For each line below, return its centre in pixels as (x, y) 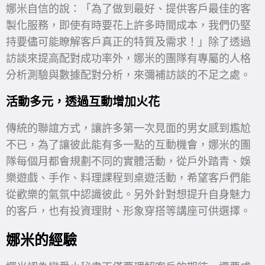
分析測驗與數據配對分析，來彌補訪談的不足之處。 (128, 75)
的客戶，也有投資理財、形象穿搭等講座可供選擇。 (128, 211)
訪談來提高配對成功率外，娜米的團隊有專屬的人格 (128, 59)
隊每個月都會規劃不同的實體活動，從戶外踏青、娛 (128, 161)
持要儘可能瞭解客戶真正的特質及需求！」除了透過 (128, 42)
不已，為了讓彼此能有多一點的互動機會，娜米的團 (128, 145)
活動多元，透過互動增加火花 (83, 102)
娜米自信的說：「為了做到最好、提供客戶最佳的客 (128, 9)
